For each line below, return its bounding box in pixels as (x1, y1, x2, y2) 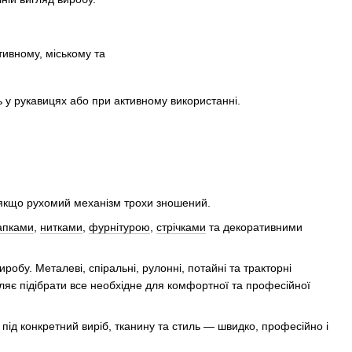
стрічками (156, 220, 206, 233)
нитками (40, 220, 82, 233)
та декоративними (206, 220, 302, 233)
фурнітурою (89, 220, 150, 233)
